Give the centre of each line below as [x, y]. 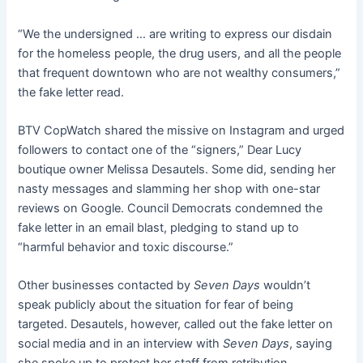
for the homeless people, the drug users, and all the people [180, 53]
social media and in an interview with [121, 344]
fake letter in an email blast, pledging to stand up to [159, 227]
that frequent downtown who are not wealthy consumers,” [179, 73]
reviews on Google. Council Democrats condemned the [171, 208]
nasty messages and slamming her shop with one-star [169, 188]
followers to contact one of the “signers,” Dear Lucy [160, 149]
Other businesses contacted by [106, 286]
